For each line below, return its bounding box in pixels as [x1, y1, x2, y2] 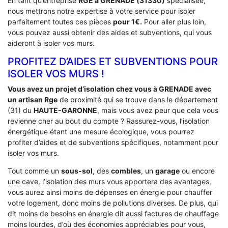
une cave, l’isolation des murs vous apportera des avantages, [8, 177, 211, 186]
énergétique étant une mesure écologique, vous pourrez [8, 127, 194, 136]
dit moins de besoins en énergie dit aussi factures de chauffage [8, 209, 219, 218]
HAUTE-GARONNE [34, 106, 97, 115]
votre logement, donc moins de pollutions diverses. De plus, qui [8, 198, 218, 208]
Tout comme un [8, 166, 61, 176]
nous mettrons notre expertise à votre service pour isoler [8, 7, 195, 16]
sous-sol [61, 166, 93, 176]
